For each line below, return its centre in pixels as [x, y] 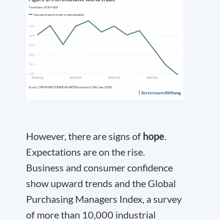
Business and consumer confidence [99, 167]
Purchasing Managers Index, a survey [104, 199]
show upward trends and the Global [101, 183]
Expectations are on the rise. [85, 151]
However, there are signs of [84, 136]
